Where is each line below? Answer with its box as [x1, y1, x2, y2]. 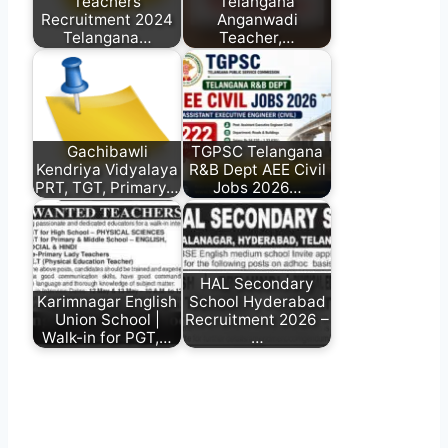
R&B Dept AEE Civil [188, 159, 326, 179]
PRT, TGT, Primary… [35, 177, 179, 197]
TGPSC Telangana [191, 141, 323, 161]
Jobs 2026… [212, 177, 302, 197]
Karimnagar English [37, 291, 177, 311]
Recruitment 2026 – [185, 309, 329, 329]
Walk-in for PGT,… [42, 327, 172, 347]
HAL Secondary [200, 273, 314, 293]
